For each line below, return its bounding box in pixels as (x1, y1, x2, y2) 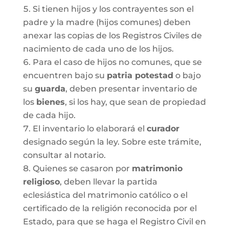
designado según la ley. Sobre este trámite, (22, 137, 201, 147)
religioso (22, 177, 60, 187)
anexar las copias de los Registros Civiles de (22, 31, 202, 40)
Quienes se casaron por (32, 164, 132, 173)
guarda (34, 84, 65, 94)
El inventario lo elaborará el (32, 124, 147, 133)
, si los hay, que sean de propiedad (64, 97, 206, 107)
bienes (36, 97, 65, 107)
